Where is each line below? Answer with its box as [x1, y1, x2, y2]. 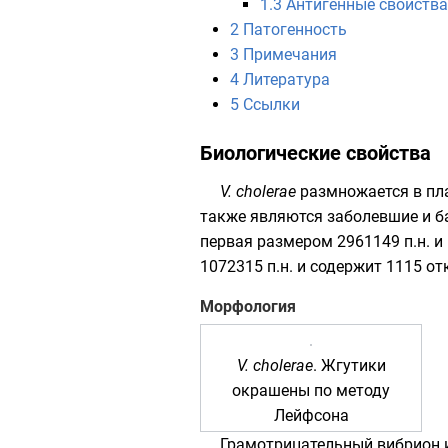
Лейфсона [273, 406, 349, 425]
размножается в [296, 182, 426, 201]
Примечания [243, 45, 337, 64]
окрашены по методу [232, 381, 390, 400]
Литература [243, 70, 330, 89]
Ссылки [243, 95, 300, 114]
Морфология [200, 297, 296, 316]
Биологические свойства [200, 141, 431, 165]
